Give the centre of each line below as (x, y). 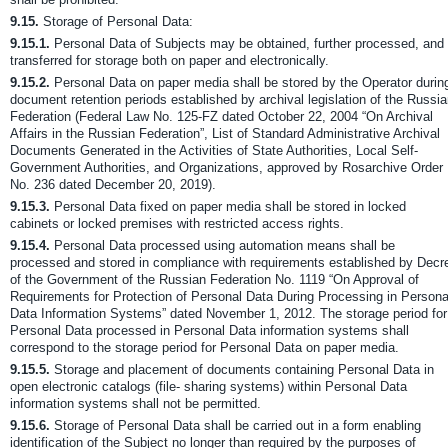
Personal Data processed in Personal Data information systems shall (209, 330)
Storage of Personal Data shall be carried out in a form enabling (235, 425)
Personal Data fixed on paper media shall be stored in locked (228, 206)
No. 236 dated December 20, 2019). (113, 184)
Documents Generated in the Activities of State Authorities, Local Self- (214, 150)
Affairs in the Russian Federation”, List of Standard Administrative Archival (225, 133)
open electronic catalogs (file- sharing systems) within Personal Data (208, 386)
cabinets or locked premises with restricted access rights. (177, 223)
